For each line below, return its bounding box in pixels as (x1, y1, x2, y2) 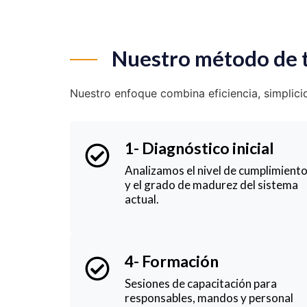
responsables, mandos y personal (125, 290, 293, 305)
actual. (125, 191, 159, 206)
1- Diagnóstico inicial (125, 138, 274, 158)
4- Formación (125, 251, 219, 271)
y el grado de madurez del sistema (125, 177, 298, 192)
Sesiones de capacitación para (125, 275, 277, 291)
